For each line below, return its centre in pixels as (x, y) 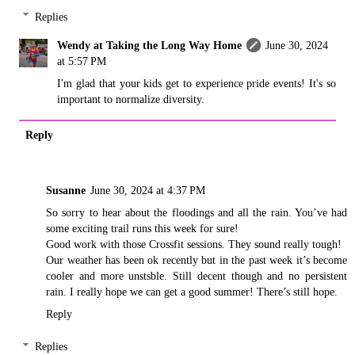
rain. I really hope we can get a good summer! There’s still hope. (192, 291)
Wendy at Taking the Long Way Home (150, 45)
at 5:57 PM (82, 61)
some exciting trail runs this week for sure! (142, 228)
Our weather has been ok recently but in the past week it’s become (197, 260)
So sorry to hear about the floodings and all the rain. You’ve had (197, 212)
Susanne (66, 190)
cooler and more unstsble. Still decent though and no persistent (197, 275)
